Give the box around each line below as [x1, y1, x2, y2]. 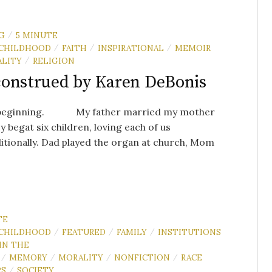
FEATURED [62, 226, 106, 238]
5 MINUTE [16, 29, 58, 41]
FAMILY [117, 226, 147, 238]
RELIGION [33, 55, 75, 66]
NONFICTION [114, 252, 170, 263]
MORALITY [58, 252, 103, 263]
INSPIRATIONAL [98, 42, 164, 53]
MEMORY [9, 252, 47, 263]
